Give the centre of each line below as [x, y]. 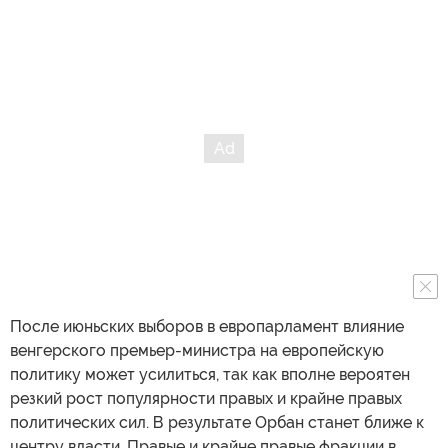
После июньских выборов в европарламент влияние [207, 326]
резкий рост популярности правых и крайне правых [206, 398]
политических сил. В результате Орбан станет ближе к [217, 422]
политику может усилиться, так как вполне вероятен [210, 374]
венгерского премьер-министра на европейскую [197, 350]
